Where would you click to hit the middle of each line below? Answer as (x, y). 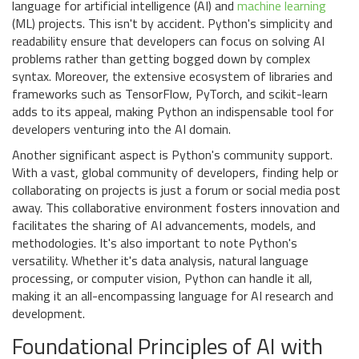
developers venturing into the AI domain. (121, 129)
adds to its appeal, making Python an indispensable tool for (173, 112)
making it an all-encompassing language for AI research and (173, 296)
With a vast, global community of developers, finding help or (175, 173)
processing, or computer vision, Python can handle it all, (162, 278)
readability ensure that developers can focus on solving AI (168, 41)
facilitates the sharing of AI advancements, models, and (164, 226)
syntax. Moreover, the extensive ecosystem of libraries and (172, 77)
